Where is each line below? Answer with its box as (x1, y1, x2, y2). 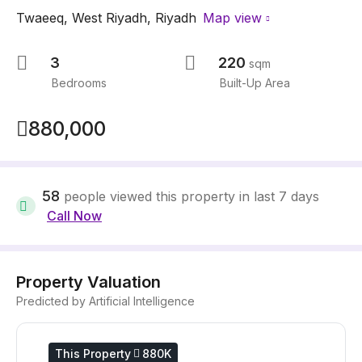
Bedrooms (52, 76, 107, 90)
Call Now (47, 208, 102, 224)
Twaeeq (16, 10, 64, 26)
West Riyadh (72, 10, 147, 26)
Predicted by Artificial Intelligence (16, 294, 195, 308)
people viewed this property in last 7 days (64, 188, 319, 204)
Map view (203, 10, 262, 26)
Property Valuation (16, 272, 161, 292)
